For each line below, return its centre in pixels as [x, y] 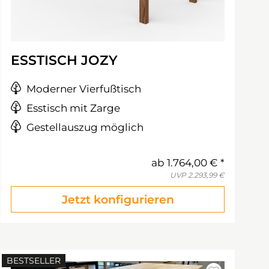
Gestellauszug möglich [85, 127]
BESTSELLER [34, 261]
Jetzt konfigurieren [118, 200]
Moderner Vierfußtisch [84, 89]
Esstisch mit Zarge [73, 108]
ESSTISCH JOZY [64, 60]
